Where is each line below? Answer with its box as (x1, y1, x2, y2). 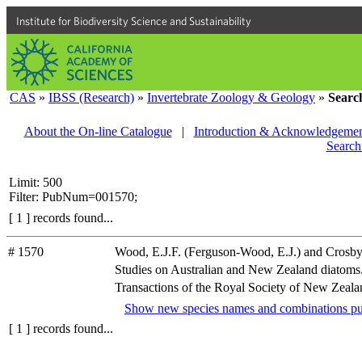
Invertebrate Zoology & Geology (147, 90, 315, 104)
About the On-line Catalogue (23, 124, 172, 138)
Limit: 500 (9, 175, 62, 189)
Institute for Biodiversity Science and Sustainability (16, 15, 251, 27)
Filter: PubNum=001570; (9, 190, 137, 204)
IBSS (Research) (48, 90, 134, 104)
